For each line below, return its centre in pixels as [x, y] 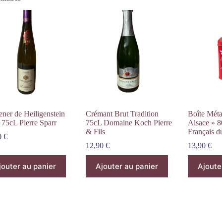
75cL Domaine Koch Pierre [129, 122]
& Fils [96, 131]
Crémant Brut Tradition [122, 113]
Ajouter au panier [127, 166]
